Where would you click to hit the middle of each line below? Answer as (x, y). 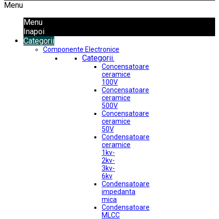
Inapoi (34, 32)
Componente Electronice (81, 49)
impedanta (119, 192)
